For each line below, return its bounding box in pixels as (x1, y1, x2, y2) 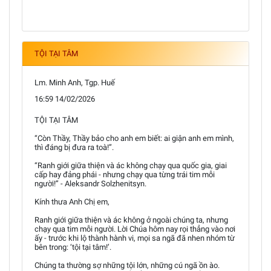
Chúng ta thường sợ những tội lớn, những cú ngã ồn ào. (34, 261, 220, 270)
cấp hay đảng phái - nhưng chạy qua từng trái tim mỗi (34, 170, 215, 179)
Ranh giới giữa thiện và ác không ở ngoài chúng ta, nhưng (34, 215, 228, 224)
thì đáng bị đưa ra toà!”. (34, 143, 114, 152)
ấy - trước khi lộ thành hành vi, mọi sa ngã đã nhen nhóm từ (34, 233, 235, 243)
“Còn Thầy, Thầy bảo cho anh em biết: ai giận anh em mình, (34, 134, 234, 143)
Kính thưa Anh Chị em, (34, 197, 109, 206)
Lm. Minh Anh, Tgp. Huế (34, 78, 115, 87)
